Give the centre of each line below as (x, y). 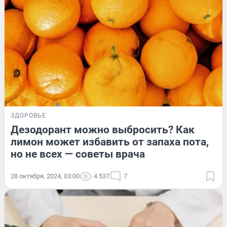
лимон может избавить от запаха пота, (110, 142)
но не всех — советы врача (78, 154)
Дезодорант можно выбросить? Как (103, 129)
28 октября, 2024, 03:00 (45, 176)
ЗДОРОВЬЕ (28, 115)
